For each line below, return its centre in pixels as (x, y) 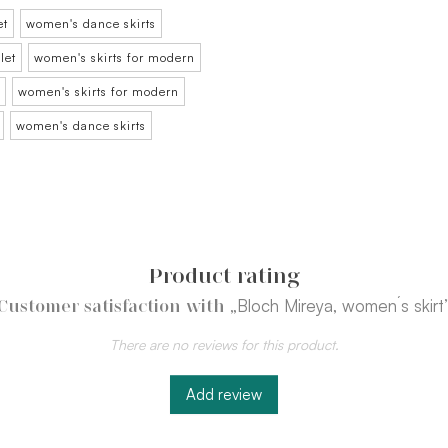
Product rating (224, 276)
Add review (224, 395)
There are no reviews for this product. (224, 345)
